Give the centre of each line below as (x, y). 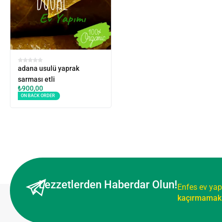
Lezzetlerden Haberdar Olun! (108, 184)
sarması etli (36, 79)
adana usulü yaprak (49, 68)
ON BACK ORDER (38, 95)
